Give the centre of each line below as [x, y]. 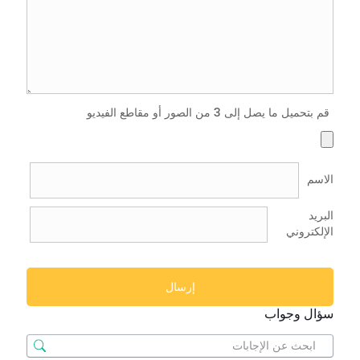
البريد [321, 215]
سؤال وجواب [299, 313]
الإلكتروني [310, 231]
